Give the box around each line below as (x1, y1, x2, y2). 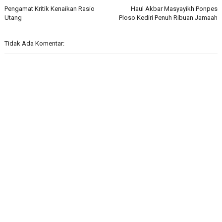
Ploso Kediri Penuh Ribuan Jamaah (119, 14, 218, 22)
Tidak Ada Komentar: (4, 40, 64, 48)
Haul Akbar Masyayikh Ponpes (131, 5, 218, 13)
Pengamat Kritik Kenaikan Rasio (4, 5, 95, 13)
